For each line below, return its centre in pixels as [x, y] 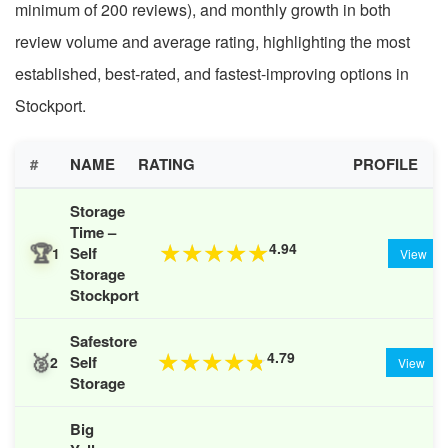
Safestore [103, 340]
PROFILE [385, 163]
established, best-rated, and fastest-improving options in [212, 73]
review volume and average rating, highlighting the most [212, 41]
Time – [93, 231]
